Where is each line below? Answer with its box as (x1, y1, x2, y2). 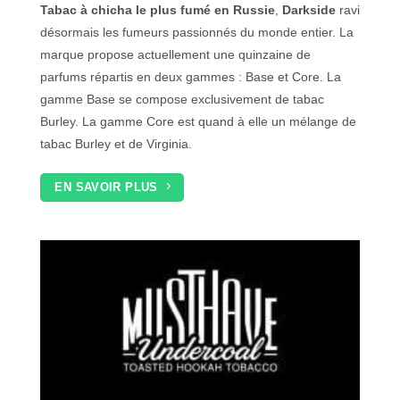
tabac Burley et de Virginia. (40, 136, 196, 151)
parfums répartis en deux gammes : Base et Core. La (40, 69, 341, 84)
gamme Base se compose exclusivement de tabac (40, 91, 324, 106)
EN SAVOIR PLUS (54, 179, 158, 194)
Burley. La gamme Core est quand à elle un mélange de (40, 113, 356, 129)
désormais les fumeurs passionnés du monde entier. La (40, 24, 354, 39)
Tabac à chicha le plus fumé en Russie (40, 2, 275, 17)
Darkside (282, 2, 336, 17)
